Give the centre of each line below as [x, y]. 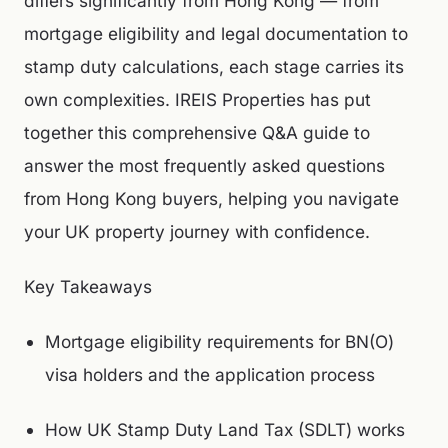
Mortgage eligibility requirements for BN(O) [219, 341]
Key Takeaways [88, 286]
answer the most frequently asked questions [204, 165]
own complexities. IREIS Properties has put [197, 99]
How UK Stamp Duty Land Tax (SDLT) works [224, 429]
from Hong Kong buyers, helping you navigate [211, 198]
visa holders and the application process [209, 374]
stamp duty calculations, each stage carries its [214, 66]
